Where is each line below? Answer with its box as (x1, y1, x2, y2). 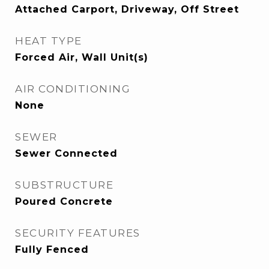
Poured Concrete (15, 196, 113, 207)
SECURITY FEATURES (15, 227, 141, 239)
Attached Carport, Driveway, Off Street (15, 4, 239, 15)
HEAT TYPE (15, 35, 82, 47)
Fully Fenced (15, 244, 89, 255)
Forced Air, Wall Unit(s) (15, 52, 148, 63)
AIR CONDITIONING (15, 83, 130, 95)
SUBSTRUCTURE (15, 179, 113, 191)
